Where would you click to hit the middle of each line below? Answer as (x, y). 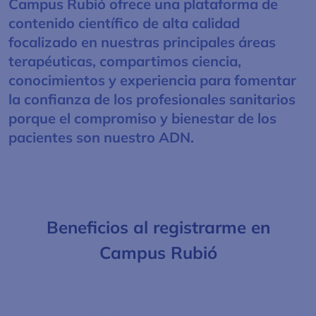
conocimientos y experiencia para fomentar (152, 80)
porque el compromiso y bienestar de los (142, 119)
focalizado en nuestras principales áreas (142, 42)
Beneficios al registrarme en (158, 227)
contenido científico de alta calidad (124, 23)
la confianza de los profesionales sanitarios (152, 99)
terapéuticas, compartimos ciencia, (125, 61)
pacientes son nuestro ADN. (101, 138)
